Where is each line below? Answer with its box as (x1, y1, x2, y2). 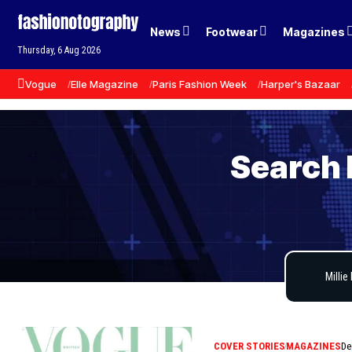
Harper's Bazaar (261, 77, 340, 90)
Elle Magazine (71, 77, 138, 90)
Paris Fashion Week (152, 77, 247, 90)
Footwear (206, 24, 258, 38)
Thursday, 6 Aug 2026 (17, 45, 101, 57)
